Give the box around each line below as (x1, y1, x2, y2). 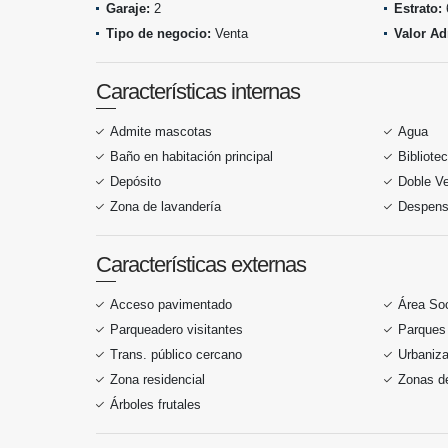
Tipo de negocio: (106, 26, 211, 41)
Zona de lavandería (110, 199, 221, 214)
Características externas (96, 252, 306, 277)
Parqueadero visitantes (110, 322, 243, 337)
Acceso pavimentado (110, 297, 232, 312)
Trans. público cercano (110, 347, 242, 362)
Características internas (96, 79, 300, 104)
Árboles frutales (110, 397, 201, 412)
